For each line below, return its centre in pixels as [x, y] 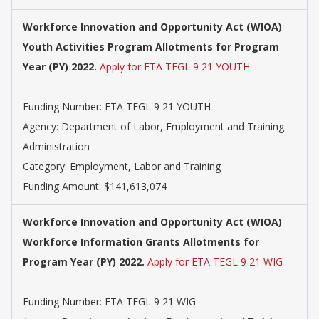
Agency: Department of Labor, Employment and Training [153, 127]
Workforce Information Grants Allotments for [141, 242]
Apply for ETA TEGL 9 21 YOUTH [175, 67]
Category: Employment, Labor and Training [122, 167]
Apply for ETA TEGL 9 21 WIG [215, 262]
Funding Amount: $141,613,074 [95, 187]
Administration [56, 147]
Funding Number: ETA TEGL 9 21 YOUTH [117, 107]
